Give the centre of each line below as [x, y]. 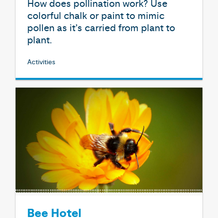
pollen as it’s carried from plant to [101, 28]
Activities [41, 62]
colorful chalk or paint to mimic [96, 16]
